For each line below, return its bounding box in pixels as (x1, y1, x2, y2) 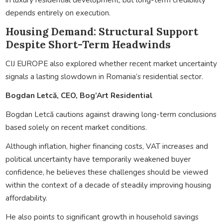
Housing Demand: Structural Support (5, 24, 198, 38)
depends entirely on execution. (5, 7, 111, 18)
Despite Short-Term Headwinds (5, 37, 171, 51)
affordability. (5, 192, 47, 203)
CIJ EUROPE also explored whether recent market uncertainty (5, 58, 217, 69)
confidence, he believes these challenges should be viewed (5, 166, 208, 177)
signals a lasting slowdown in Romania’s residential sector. (5, 71, 203, 82)
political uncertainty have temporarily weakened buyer (5, 153, 191, 164)
